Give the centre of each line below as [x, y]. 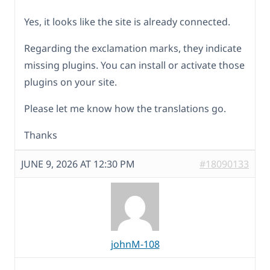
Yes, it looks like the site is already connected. [127, 22]
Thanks [41, 135]
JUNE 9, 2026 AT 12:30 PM [78, 164]
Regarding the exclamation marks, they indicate [133, 49]
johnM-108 [135, 244]
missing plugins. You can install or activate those [134, 65]
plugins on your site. [71, 82]
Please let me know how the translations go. [125, 109]
